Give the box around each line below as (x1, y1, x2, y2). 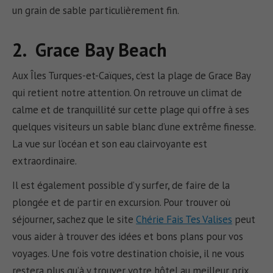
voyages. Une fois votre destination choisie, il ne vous (12, 247, 245, 261)
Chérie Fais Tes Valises (136, 213, 233, 227)
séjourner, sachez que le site (12, 213, 136, 227)
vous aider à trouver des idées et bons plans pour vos (12, 230, 244, 244)
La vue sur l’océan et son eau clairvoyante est (12, 136, 208, 151)
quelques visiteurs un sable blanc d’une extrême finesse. (12, 119, 256, 133)
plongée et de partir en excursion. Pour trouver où (12, 196, 231, 210)
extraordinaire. (12, 154, 77, 168)
